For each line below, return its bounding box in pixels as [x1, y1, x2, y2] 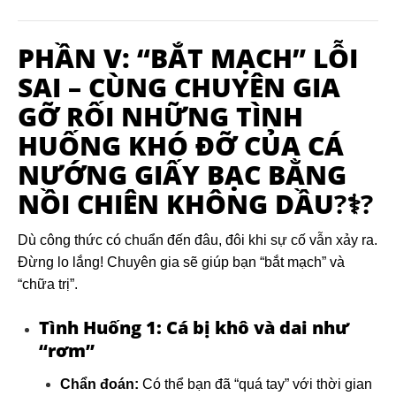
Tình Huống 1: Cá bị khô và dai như [39, 316, 349, 340]
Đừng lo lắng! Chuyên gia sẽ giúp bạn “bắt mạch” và [18, 255, 345, 270]
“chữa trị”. [18, 277, 78, 293]
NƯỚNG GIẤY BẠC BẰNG [18, 156, 346, 194]
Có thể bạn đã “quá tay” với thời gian [139, 377, 372, 392]
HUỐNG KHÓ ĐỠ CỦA [18, 127, 308, 164]
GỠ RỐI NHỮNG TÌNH [18, 98, 303, 135]
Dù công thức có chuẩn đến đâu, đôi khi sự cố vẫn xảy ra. [18, 232, 377, 248]
